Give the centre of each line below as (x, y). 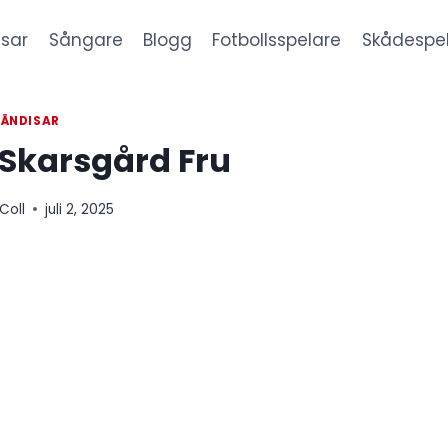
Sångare (85, 39)
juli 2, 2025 (80, 209)
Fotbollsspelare (277, 39)
